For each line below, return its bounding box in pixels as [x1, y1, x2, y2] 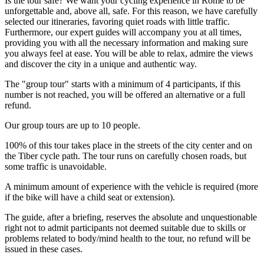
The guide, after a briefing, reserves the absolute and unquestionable [5, 212, 257, 223]
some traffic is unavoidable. [5, 161, 107, 172]
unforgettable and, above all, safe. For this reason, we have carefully [5, 6, 258, 16]
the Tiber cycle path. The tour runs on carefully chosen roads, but [5, 151, 246, 161]
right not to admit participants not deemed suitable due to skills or [5, 223, 246, 233]
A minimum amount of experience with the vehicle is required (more [5, 181, 258, 192]
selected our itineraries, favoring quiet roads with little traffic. [5, 16, 230, 27]
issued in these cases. [5, 244, 82, 255]
